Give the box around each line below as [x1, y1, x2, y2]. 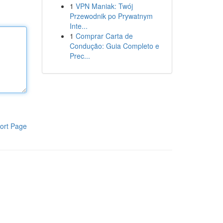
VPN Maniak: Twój [75, 1, 133, 11]
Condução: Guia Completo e [69, 41, 159, 51]
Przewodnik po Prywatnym [69, 11, 153, 21]
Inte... [69, 21, 88, 31]
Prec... [69, 51, 90, 61]
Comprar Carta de [75, 31, 133, 41]
